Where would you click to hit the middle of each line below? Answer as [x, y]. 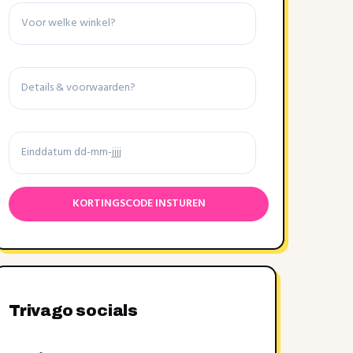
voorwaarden [64, 109]
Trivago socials [75, 310]
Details [37, 68]
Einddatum [54, 132]
